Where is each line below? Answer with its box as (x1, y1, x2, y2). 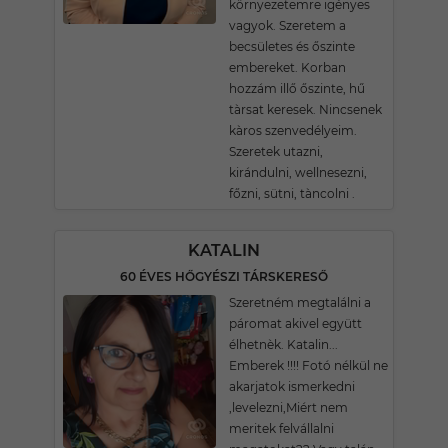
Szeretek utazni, (229, 144, 323, 159)
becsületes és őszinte (229, 39, 355, 54)
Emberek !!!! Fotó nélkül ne (229, 358, 388, 373)
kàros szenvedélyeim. (229, 123, 357, 138)
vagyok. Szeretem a (229, 18, 346, 33)
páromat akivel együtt (229, 316, 362, 331)
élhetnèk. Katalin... (229, 337, 338, 352)
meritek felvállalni (229, 421, 334, 436)
